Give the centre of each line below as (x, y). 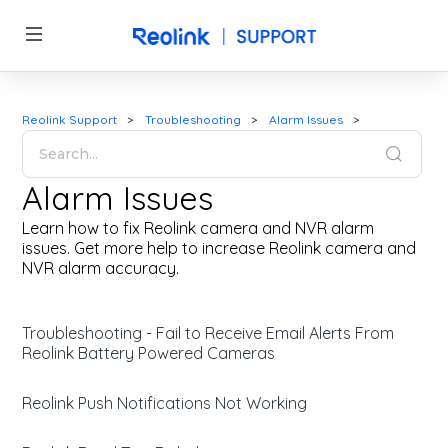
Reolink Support (70, 119)
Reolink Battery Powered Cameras (149, 353)
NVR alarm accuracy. (101, 268)
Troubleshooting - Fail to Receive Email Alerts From (208, 333)
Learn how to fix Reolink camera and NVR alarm (198, 228)
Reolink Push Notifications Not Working (165, 403)
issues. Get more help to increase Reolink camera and (219, 248)
